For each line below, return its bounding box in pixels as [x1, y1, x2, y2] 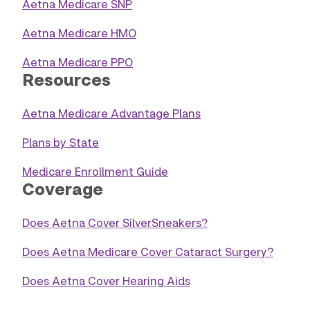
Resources [22, 69, 111, 90]
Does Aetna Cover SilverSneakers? [22, 215, 208, 230]
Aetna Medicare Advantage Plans [22, 106, 201, 120]
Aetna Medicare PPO [22, 55, 133, 69]
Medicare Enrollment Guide [22, 164, 168, 179]
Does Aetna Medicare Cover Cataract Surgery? [22, 244, 273, 259]
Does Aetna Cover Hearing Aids [22, 273, 190, 288]
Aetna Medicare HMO [22, 26, 136, 40]
